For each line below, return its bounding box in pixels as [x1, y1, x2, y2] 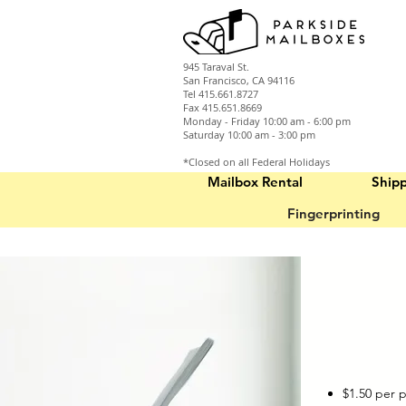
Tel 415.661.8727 [183, 87, 258, 101]
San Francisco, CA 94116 [183, 73, 295, 87]
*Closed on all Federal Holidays [183, 155, 330, 169]
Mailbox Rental [207, 173, 303, 190]
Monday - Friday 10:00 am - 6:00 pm [183, 114, 351, 128]
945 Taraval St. [183, 60, 252, 73]
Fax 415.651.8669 [183, 101, 262, 114]
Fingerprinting [287, 204, 380, 222]
